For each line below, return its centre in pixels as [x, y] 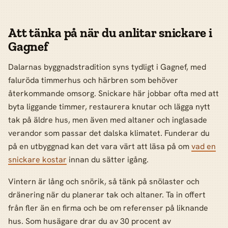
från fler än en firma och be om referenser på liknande [108, 208]
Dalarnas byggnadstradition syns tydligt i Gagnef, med [107, 67]
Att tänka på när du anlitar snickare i [110, 33]
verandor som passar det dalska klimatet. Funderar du [109, 133]
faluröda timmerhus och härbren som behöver [93, 80]
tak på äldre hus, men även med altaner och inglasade [108, 120]
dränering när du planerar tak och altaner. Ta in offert [107, 195]
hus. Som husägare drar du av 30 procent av [90, 221]
